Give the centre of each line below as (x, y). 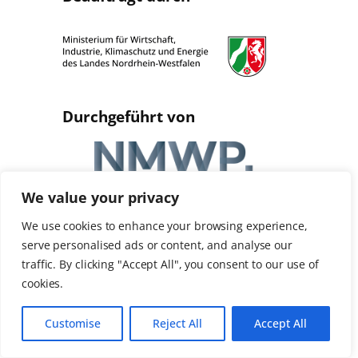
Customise (72, 323)
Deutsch (147, 299)
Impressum (239, 249)
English (235, 299)
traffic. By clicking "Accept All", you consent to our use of (170, 264)
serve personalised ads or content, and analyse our (157, 245)
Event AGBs (119, 249)
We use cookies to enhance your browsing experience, (165, 226)
